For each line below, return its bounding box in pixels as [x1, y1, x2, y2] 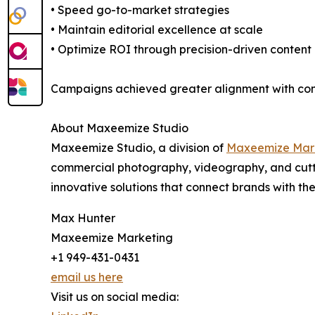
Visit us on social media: [51, 290, 179, 304]
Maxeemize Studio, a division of [51, 141, 226, 155]
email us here [51, 270, 123, 285]
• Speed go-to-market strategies [51, 3, 229, 18]
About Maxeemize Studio [51, 121, 188, 136]
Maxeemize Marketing [51, 231, 173, 245]
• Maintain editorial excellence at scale [51, 22, 263, 37]
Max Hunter [51, 211, 115, 226]
